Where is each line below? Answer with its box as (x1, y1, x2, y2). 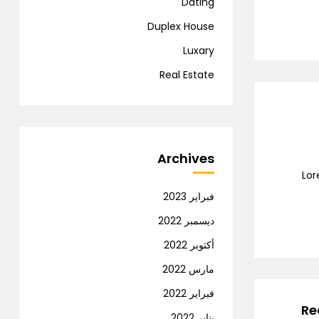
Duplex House (147, 19, 214, 33)
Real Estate (159, 68, 214, 82)
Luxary (183, 43, 214, 58)
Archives (157, 150, 214, 167)
